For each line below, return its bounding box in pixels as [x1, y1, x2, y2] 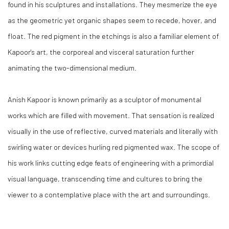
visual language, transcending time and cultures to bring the [8, 174, 202, 183]
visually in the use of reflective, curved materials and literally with [8, 126, 218, 135]
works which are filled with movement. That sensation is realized [8, 110, 214, 120]
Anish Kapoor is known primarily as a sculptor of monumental [8, 95, 201, 104]
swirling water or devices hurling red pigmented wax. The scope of [8, 142, 219, 151]
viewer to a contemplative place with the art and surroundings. [8, 190, 210, 199]
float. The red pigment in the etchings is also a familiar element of [8, 31, 219, 40]
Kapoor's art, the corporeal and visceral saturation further [8, 47, 194, 56]
